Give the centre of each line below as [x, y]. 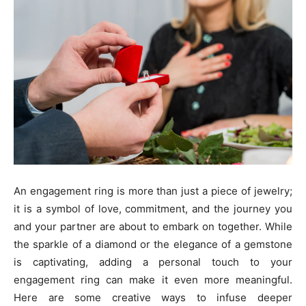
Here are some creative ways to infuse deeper [153, 297]
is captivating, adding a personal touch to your [153, 262]
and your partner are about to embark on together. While [153, 226]
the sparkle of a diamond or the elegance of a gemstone [153, 244]
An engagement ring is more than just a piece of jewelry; [153, 191]
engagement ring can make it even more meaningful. [153, 279]
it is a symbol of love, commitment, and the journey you [153, 208]
